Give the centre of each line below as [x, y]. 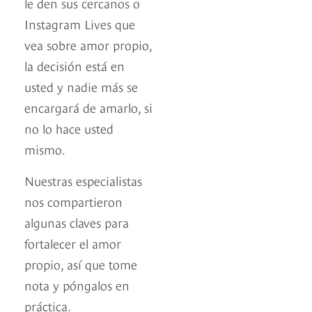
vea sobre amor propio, [88, 45]
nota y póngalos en [77, 285]
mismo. [45, 149]
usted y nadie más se [81, 86]
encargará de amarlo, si [88, 107]
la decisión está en [75, 65]
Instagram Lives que [80, 24]
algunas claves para [77, 222]
